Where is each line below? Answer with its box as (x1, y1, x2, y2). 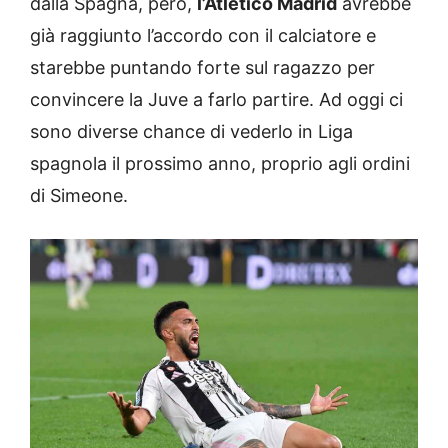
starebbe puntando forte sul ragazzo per (30, 56, 375, 78)
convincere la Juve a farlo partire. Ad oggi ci (30, 88, 403, 110)
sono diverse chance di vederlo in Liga (30, 120, 353, 142)
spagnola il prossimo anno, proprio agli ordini (30, 152, 410, 174)
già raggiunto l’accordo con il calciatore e (30, 24, 376, 46)
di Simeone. (30, 184, 128, 206)
